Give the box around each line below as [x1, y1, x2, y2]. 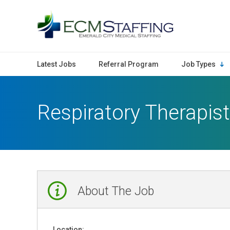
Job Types [181, 60, 216, 68]
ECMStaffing [175, 11, 219, 21]
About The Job [74, 184, 154, 198]
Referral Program [99, 60, 159, 68]
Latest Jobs [37, 60, 76, 68]
